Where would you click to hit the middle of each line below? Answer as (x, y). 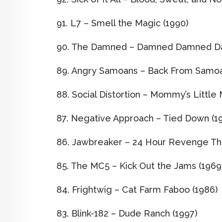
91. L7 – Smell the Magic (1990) (122, 23)
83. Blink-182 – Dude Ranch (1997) (127, 214)
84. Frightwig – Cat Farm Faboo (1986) (137, 190)
